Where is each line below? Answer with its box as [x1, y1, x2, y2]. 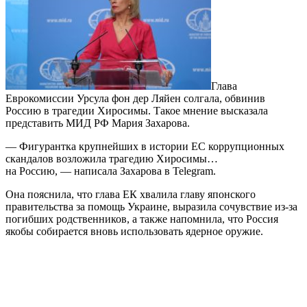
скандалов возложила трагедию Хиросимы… [5, 152, 218, 164]
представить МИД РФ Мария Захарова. [5, 116, 190, 129]
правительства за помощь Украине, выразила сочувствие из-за [5, 200, 297, 212]
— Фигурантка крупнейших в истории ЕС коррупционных [5, 140, 284, 152]
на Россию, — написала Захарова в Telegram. [5, 164, 216, 177]
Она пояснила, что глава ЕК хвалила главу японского [5, 188, 256, 200]
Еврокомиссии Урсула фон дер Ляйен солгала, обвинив [5, 92, 265, 104]
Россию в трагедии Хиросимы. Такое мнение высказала [5, 104, 268, 116]
